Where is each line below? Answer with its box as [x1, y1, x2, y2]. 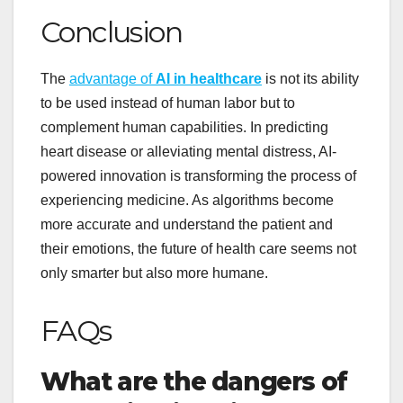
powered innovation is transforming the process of [40, 167, 356, 184]
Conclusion [40, 14, 182, 50]
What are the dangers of [40, 365, 347, 397]
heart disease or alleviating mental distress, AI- [40, 143, 336, 159]
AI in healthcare [156, 70, 262, 86]
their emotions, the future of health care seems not [40, 240, 356, 256]
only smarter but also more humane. [40, 264, 268, 281]
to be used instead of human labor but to [40, 94, 295, 111]
